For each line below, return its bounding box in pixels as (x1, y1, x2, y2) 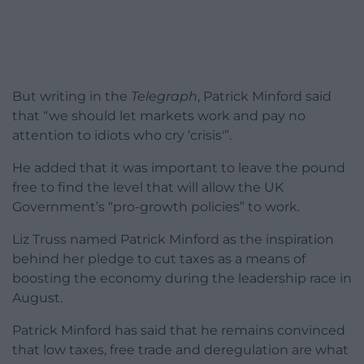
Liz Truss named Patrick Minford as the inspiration (12, 232, 334, 248)
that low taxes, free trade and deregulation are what (12, 342, 349, 358)
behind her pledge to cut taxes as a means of (12, 251, 305, 267)
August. (12, 290, 63, 306)
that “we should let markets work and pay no (12, 108, 305, 124)
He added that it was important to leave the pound (12, 160, 345, 176)
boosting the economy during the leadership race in (12, 271, 352, 287)
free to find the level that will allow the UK (12, 180, 284, 196)
